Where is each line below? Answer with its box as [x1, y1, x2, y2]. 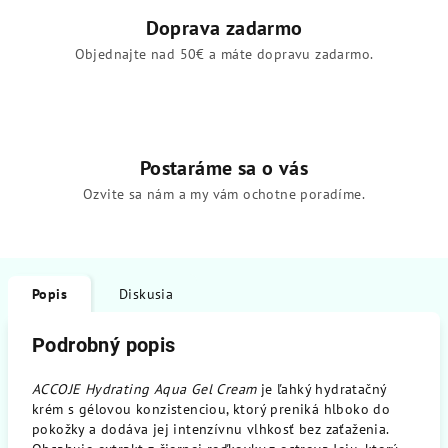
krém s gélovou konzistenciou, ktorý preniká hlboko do [32, 400, 391, 418]
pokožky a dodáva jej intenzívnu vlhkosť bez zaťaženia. [32, 420, 389, 438]
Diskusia [119, 285, 174, 303]
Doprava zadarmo [145, 15, 303, 41]
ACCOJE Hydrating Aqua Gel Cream [32, 380, 257, 398]
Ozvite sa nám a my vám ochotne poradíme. [83, 185, 365, 203]
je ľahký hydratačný [256, 380, 387, 398]
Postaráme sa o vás [139, 155, 309, 181]
